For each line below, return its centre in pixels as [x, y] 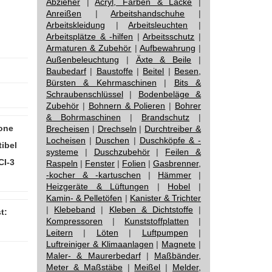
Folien [134, 163]
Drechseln [117, 129]
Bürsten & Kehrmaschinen [101, 83]
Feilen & [183, 152]
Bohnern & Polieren [127, 106]
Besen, [188, 71]
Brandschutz [165, 117]
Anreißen [64, 13]
